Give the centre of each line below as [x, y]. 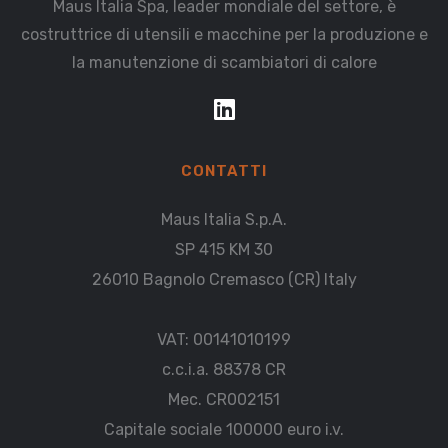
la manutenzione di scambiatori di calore [224, 63]
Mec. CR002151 [224, 400]
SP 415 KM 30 [224, 250]
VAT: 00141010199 [224, 340]
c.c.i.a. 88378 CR [224, 370]
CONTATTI [224, 171]
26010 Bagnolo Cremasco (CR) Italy [224, 280]
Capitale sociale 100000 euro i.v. [224, 430]
